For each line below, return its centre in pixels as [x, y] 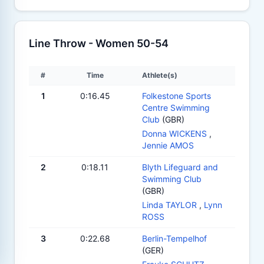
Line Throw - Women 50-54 [99, 43]
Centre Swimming [176, 107]
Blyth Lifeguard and [180, 167]
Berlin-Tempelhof [174, 238]
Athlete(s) [160, 75]
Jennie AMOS [168, 145]
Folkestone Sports [176, 95]
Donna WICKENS [174, 133]
